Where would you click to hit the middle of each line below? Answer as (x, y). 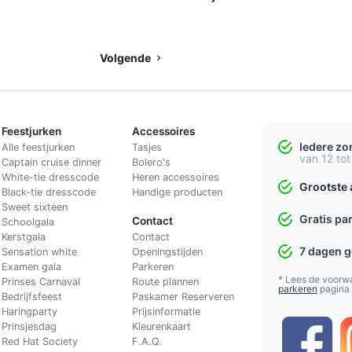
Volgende (126, 57)
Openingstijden (167, 251)
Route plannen (165, 281)
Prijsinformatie (166, 311)
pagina (334, 288)
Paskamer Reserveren (183, 296)
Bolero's (151, 162)
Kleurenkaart (161, 326)
